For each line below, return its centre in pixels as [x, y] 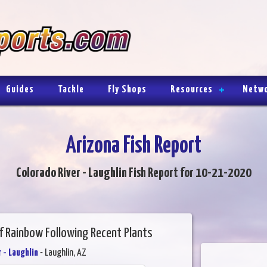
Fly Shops [127, 89]
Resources [192, 89]
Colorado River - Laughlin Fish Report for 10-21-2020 [133, 173]
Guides [20, 89]
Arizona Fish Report [133, 146]
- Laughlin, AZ [62, 253]
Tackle [71, 89]
